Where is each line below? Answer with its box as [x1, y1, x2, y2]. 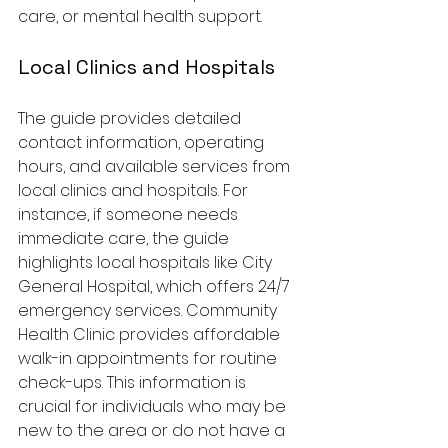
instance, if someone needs [18, 202, 242, 226]
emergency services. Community [18, 298, 281, 322]
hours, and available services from [18, 154, 294, 178]
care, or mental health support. [18, 4, 262, 28]
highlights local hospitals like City [18, 250, 276, 274]
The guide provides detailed [18, 106, 245, 130]
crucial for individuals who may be [18, 394, 290, 418]
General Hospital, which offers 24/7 [18, 274, 294, 298]
